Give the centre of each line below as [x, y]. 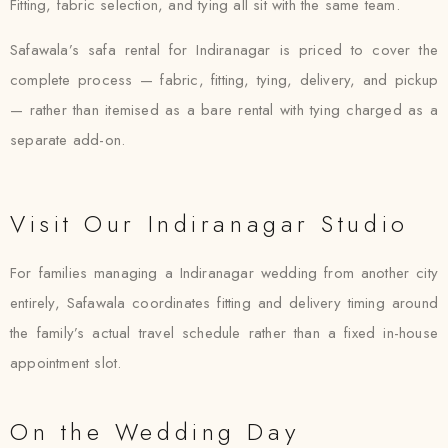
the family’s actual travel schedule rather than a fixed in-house [224, 333]
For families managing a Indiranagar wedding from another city [224, 273]
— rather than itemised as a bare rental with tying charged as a [224, 110]
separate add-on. [68, 140]
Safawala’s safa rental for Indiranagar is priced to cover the [224, 50]
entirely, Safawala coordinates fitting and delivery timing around [224, 303]
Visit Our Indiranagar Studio [209, 223]
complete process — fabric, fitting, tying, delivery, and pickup [224, 80]
